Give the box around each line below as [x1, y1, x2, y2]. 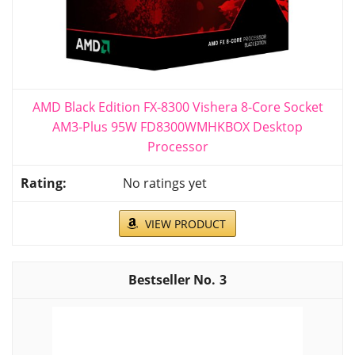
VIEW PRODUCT [145, 216, 226, 232]
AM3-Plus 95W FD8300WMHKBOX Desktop [52, 118, 303, 136]
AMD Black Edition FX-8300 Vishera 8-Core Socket [32, 98, 323, 116]
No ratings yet [123, 174, 207, 193]
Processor [147, 138, 208, 156]
